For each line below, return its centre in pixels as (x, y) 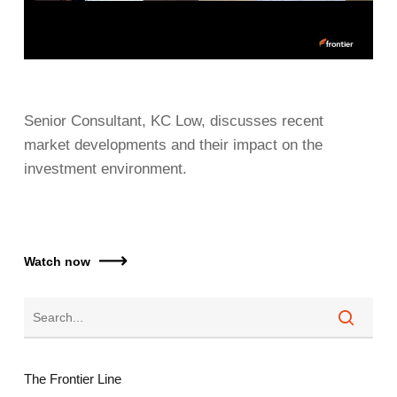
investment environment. (105, 168)
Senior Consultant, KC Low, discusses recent (173, 121)
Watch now (57, 261)
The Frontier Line (72, 378)
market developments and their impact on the (173, 144)
